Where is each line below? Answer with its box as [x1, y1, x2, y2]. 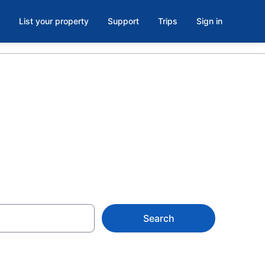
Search [143, 212, 174, 224]
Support [108, 16, 139, 26]
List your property [19, 16, 89, 26]
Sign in [196, 16, 222, 26]
